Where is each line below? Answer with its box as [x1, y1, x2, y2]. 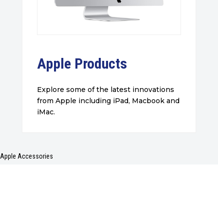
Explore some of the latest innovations [36, 85, 174, 94]
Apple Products [36, 55, 127, 73]
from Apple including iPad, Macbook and [36, 96, 180, 106]
